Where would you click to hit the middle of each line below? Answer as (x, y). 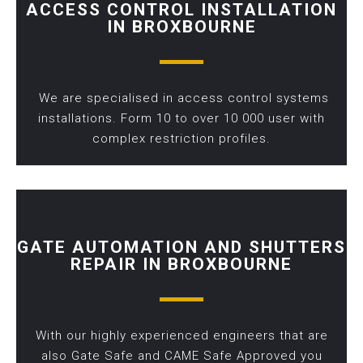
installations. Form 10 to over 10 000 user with (181, 118)
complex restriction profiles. (181, 138)
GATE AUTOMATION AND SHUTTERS (181, 247)
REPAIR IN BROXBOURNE (181, 264)
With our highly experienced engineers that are (181, 335)
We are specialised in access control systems (181, 98)
